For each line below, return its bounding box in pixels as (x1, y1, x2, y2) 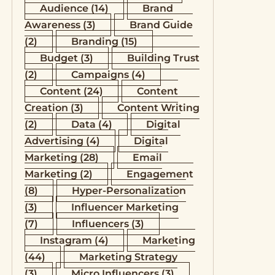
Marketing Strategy (79, 251, 177, 263)
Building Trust (126, 52, 199, 64)
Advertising (24, 135, 83, 147)
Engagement (126, 168, 193, 180)
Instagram (39, 234, 92, 246)
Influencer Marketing (71, 201, 179, 213)
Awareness (24, 19, 80, 31)
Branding (71, 36, 118, 47)
